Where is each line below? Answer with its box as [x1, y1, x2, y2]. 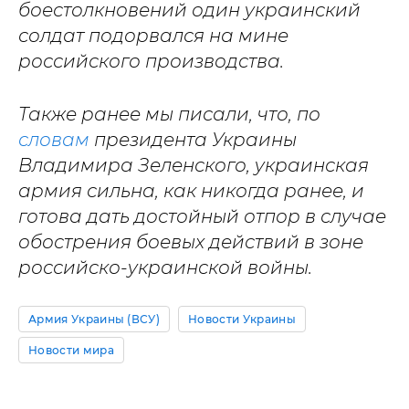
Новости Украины [188, 312, 296, 326]
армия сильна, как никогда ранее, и [18, 180, 364, 202]
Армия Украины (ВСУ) [28, 312, 161, 326]
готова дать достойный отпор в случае [18, 205, 386, 227]
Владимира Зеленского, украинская [18, 154, 369, 176]
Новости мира [28, 343, 114, 357]
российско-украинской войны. [18, 257, 312, 278]
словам [18, 129, 89, 151]
